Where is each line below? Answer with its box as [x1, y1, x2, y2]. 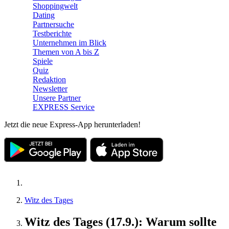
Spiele [33, 57, 53, 65]
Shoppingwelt [33, 2, 78, 10]
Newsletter [33, 84, 67, 93]
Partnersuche [33, 20, 74, 29]
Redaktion [33, 75, 66, 84]
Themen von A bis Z [33, 48, 99, 56]
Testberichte [33, 29, 72, 38]
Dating [33, 11, 55, 19]
